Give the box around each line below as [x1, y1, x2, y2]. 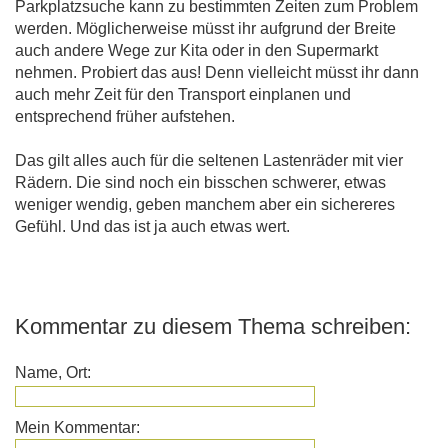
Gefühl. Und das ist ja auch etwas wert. [15, 218, 290, 236]
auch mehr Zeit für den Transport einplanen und [15, 86, 351, 104]
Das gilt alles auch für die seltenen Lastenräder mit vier [15, 152, 403, 170]
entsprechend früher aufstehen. [15, 108, 235, 126]
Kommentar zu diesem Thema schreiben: [15, 314, 411, 340]
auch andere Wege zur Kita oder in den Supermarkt [15, 42, 378, 60]
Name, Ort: [15, 364, 91, 382]
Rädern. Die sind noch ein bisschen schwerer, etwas [15, 174, 386, 192]
